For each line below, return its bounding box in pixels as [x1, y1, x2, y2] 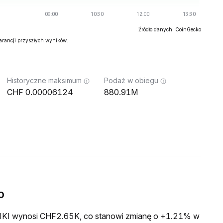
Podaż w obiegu [104, 76, 158, 85]
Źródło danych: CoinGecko [138, 26, 201, 32]
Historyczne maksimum [7, 76, 82, 85]
